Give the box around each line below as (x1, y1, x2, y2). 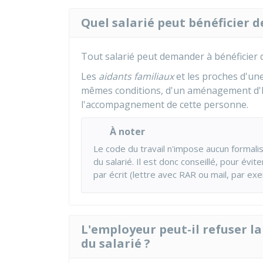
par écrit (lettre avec (93, 168, 179, 180)
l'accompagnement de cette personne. (81, 98, 248, 111)
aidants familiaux (99, 70, 174, 83)
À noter (110, 125, 145, 138)
